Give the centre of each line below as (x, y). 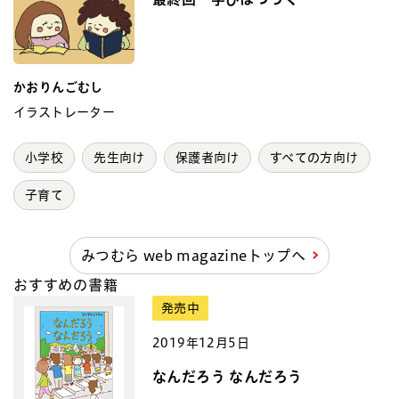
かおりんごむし (58, 87)
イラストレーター (65, 112)
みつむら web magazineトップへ (193, 255)
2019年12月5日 (201, 342)
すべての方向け (314, 157)
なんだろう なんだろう (228, 376)
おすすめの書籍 (66, 285)
